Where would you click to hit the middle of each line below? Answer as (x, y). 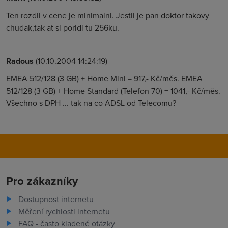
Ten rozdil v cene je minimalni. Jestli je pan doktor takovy (108, 15)
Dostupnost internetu (56, 199)
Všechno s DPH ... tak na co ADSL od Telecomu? (91, 103)
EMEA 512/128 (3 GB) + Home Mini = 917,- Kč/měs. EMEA (104, 78)
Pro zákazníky (42, 181)
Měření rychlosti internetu (64, 211)
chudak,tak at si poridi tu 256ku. (63, 27)
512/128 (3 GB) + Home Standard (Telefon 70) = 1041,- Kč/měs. (113, 91)
